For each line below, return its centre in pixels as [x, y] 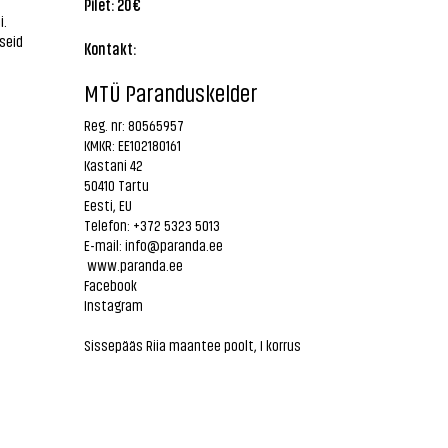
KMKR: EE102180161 [132, 145]
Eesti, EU [107, 205]
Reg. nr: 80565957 [133, 125]
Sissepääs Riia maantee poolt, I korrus [192, 345]
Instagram [113, 305]
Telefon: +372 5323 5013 [151, 225]
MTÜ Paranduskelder [170, 91]
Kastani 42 [113, 165]
